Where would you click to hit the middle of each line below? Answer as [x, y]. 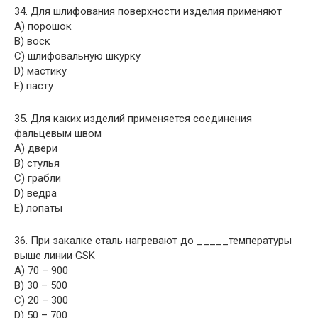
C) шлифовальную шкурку [77, 56]
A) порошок [43, 26]
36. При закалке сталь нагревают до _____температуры [153, 241]
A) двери [36, 148]
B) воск [32, 41]
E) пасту [34, 86]
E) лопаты [38, 208]
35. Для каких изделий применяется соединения [133, 119]
